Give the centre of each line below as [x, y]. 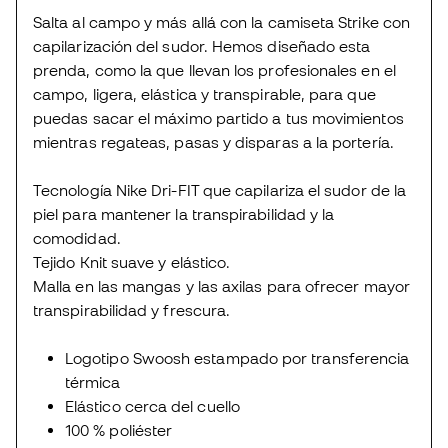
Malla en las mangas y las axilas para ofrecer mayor [221, 285]
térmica [93, 381]
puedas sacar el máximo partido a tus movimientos [218, 117]
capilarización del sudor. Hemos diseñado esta [202, 45]
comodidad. [77, 237]
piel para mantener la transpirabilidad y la [184, 213]
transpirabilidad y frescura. [132, 309]
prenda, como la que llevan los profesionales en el [214, 69]
